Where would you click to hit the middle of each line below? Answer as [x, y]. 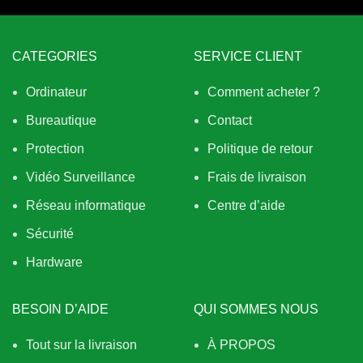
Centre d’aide [246, 205]
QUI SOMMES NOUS [256, 309]
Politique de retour [260, 149]
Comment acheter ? [264, 92]
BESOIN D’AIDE [60, 309]
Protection [55, 149]
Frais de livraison [257, 177]
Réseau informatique [86, 205]
